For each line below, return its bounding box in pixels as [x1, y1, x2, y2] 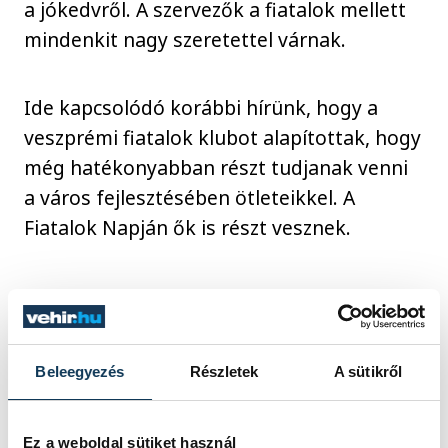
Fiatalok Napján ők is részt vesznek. [24, 214, 352, 242]
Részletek [189, 363, 259, 381]
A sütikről [334, 363, 402, 381]
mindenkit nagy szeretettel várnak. [24, 25, 347, 53]
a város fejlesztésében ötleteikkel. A [24, 184, 356, 212]
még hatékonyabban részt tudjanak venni [24, 154, 409, 182]
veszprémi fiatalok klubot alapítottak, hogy [24, 124, 422, 152]
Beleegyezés [35, 363, 125, 381]
